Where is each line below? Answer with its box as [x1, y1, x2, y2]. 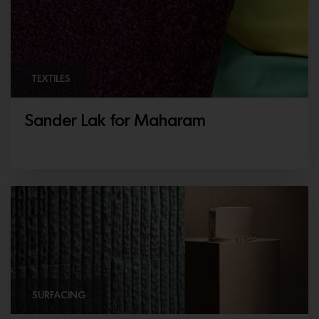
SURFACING [32, 291, 86, 300]
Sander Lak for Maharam [25, 114, 206, 130]
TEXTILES [32, 75, 70, 84]
